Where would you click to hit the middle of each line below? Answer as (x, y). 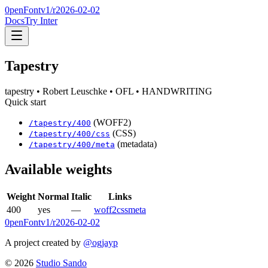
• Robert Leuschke (71, 91)
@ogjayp (100, 242)
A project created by (43, 242)
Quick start (25, 102)
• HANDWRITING (173, 91)
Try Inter (41, 21)
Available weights (58, 169)
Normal (53, 196)
